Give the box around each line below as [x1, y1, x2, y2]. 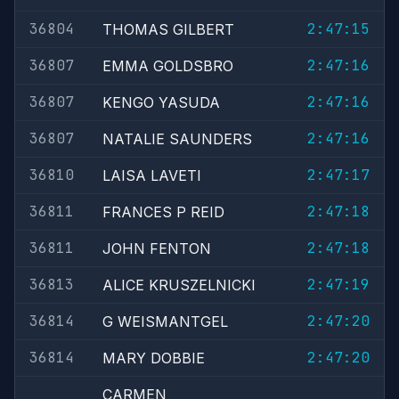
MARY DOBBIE [102, 349, 205, 367]
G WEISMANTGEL [102, 313, 228, 330]
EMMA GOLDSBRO [102, 57, 233, 75]
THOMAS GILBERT [102, 20, 234, 38]
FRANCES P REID [102, 203, 224, 221]
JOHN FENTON [102, 240, 211, 257]
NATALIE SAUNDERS [102, 130, 252, 148]
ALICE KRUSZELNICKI [102, 276, 256, 294]
